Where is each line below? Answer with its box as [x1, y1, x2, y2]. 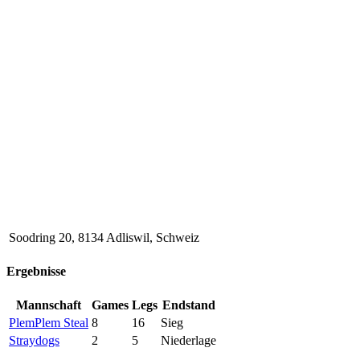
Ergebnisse [6, 264, 66, 279]
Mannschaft [16, 298, 81, 313]
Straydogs [9, 333, 59, 348]
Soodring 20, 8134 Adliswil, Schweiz [9, 230, 199, 244]
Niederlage [161, 333, 216, 348]
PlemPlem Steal [9, 316, 88, 330]
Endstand [162, 298, 215, 313]
